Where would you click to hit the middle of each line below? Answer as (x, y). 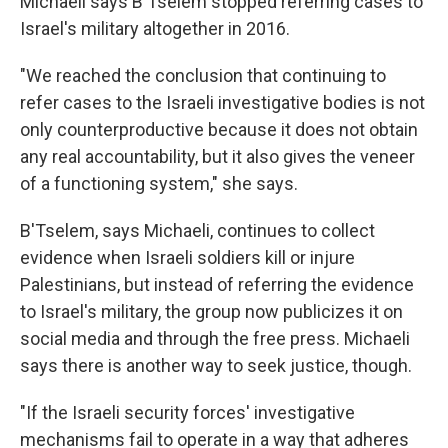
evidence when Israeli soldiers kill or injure (187, 258)
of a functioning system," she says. (159, 184)
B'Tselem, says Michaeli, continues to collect (197, 231)
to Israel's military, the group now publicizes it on (211, 312)
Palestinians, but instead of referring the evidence (217, 285)
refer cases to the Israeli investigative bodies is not (222, 103)
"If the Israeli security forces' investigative (187, 413)
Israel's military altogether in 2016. (155, 29)
